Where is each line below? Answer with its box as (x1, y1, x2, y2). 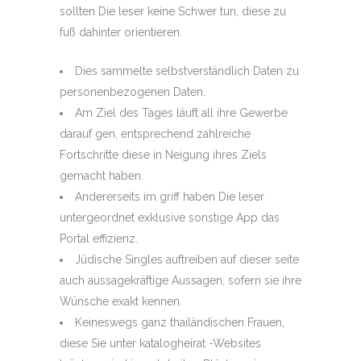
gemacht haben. (60, 169, 143, 182)
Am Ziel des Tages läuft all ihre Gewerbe (75, 106, 288, 119)
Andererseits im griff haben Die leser (75, 190, 264, 203)
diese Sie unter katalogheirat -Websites (60, 337, 261, 350)
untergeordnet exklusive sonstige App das (60, 211, 280, 224)
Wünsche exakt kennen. (60, 295, 182, 308)
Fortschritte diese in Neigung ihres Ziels (60, 148, 267, 161)
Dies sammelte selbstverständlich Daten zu (75, 64, 299, 77)
